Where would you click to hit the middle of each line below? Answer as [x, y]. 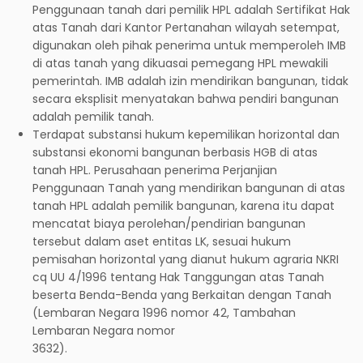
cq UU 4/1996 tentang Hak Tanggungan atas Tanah [178, 277]
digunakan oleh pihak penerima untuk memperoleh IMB [189, 45]
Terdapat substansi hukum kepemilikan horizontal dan [186, 134]
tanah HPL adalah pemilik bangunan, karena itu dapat [184, 205]
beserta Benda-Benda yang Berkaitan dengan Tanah [182, 295]
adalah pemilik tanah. [93, 116]
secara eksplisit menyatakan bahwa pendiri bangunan [186, 98]
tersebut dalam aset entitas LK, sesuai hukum [162, 241]
